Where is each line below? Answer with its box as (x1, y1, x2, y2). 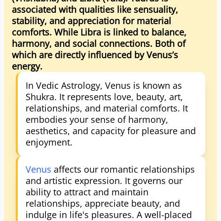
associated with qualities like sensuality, (12, 3, 178, 15)
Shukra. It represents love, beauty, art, (26, 91, 183, 103)
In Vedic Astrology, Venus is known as (26, 79, 182, 91)
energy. (12, 60, 42, 72)
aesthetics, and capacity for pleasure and (26, 125, 196, 137)
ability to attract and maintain (26, 186, 148, 198)
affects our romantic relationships (51, 163, 195, 175)
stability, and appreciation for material (12, 15, 171, 27)
